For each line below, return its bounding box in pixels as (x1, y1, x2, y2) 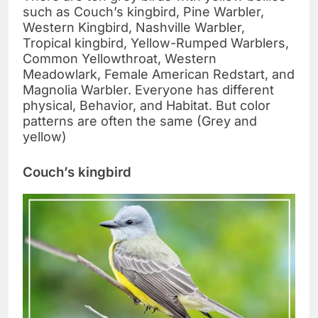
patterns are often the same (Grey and (23, 114, 257, 129)
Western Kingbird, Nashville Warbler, (23, 20, 245, 35)
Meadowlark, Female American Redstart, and (23, 67, 295, 82)
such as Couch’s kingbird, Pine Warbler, (23, 4, 264, 20)
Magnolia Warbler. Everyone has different (23, 82, 274, 98)
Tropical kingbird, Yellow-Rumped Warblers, (23, 35, 289, 51)
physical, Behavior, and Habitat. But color (23, 98, 270, 114)
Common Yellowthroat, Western (23, 51, 216, 67)
